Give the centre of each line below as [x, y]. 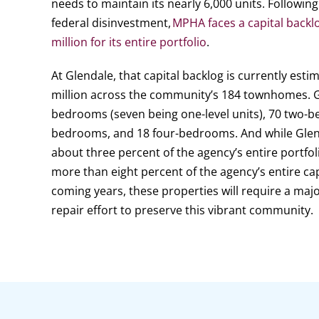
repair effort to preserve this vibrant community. [182, 210]
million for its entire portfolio [129, 42]
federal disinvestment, [111, 23]
